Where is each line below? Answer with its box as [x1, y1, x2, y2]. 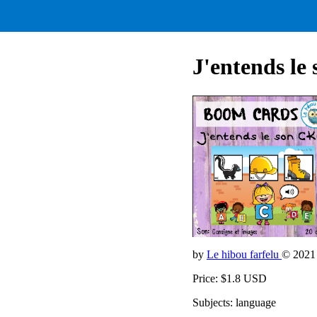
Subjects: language [192, 296, 276, 309]
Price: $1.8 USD [192, 272, 267, 284]
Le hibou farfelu [207, 248, 282, 260]
